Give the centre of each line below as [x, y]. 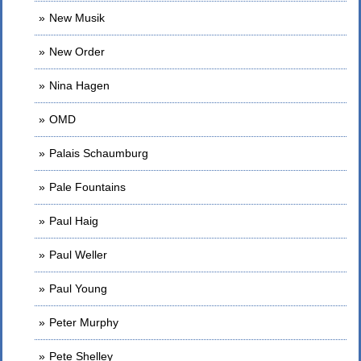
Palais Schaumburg [99, 153]
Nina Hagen [79, 85]
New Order [77, 52]
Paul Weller [78, 255]
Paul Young [78, 288]
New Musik [77, 18]
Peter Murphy [84, 322]
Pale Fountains [87, 187]
